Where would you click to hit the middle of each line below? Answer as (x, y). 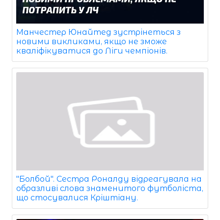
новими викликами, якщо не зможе (92, 41)
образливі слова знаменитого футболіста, (110, 188)
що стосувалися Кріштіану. (77, 197)
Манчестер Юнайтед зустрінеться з (98, 32)
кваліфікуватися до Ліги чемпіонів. (92, 51)
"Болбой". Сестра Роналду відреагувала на (109, 179)
